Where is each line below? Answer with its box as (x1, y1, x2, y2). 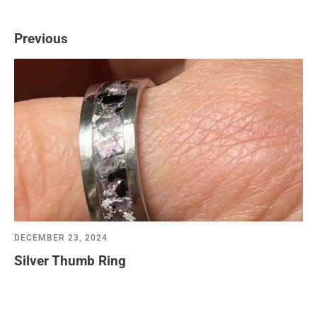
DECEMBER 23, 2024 (14, 232, 108, 243)
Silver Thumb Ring (14, 252, 126, 269)
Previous (14, 30, 68, 47)
